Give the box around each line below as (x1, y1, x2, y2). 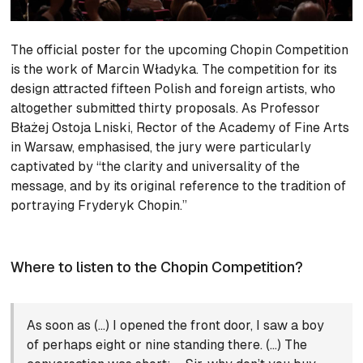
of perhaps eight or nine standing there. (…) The (27, 337, 308, 353)
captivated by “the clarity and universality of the (11, 159, 301, 175)
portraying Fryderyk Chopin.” (11, 198, 188, 214)
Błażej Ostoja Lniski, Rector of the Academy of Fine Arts (11, 120, 350, 136)
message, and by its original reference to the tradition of (11, 178, 347, 194)
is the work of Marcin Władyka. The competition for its (11, 62, 338, 78)
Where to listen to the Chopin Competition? (11, 258, 304, 276)
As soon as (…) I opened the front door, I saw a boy (27, 318, 325, 334)
